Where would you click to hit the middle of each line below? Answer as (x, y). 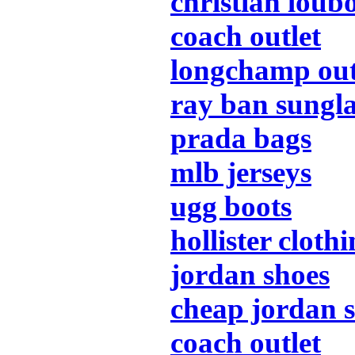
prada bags (241, 138)
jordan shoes (250, 274)
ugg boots (231, 206)
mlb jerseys (241, 172)
